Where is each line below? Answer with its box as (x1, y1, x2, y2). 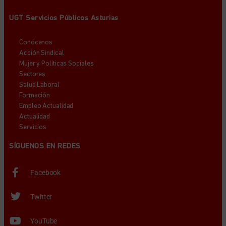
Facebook (30, 168, 61, 177)
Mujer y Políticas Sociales (19, 60, 94, 68)
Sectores (19, 71, 46, 79)
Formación (19, 92, 50, 100)
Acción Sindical (19, 49, 64, 58)
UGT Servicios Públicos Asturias (9, 15, 119, 23)
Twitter (30, 193, 52, 201)
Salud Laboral (19, 81, 60, 89)
